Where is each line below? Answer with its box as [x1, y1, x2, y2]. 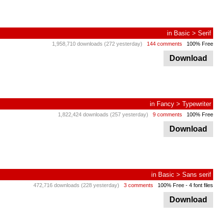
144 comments [147, 41, 182, 47]
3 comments [124, 182, 153, 188]
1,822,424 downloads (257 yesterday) [58, 111, 148, 117]
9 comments [153, 111, 182, 117]
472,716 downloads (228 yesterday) [33, 182, 119, 188]
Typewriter [182, 100, 211, 108]
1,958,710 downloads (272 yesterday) [52, 41, 142, 47]
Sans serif [182, 171, 211, 178]
